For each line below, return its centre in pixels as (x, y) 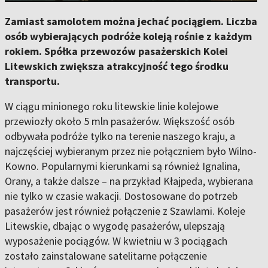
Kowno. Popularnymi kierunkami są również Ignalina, (122, 166)
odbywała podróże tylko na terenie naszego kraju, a (120, 136)
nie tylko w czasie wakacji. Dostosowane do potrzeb (121, 196)
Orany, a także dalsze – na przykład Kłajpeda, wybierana (129, 181)
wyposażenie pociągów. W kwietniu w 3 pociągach (116, 241)
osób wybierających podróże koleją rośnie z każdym (128, 36)
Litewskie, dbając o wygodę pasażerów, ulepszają (115, 226)
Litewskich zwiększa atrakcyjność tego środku (117, 66)
